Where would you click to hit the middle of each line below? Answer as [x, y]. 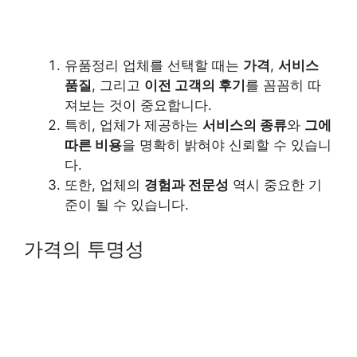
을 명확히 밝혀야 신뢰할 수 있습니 [227, 145]
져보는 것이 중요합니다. [138, 105]
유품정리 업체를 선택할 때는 [154, 65]
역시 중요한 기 [275, 184]
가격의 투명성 [84, 249]
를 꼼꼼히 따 [283, 85]
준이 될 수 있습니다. [127, 204]
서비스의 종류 [245, 125]
